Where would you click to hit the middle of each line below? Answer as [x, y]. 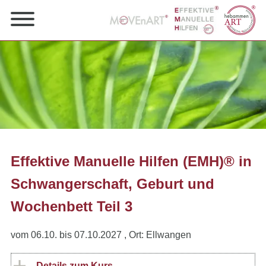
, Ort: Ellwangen [158, 235]
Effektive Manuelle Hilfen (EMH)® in [131, 161]
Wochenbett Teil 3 [72, 207]
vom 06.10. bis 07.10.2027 [66, 235]
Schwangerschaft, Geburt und [113, 184]
